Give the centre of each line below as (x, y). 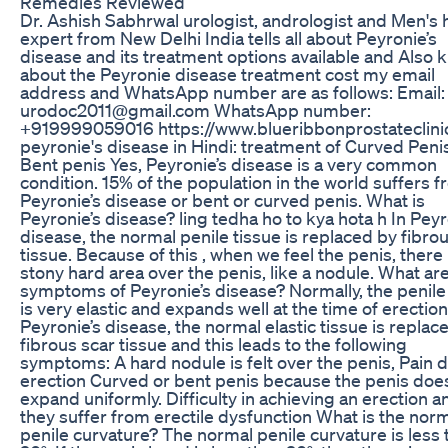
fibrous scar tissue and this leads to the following (213, 343)
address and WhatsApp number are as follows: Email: (232, 91)
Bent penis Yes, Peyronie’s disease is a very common (228, 163)
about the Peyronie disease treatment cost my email (227, 73)
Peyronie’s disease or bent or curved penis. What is (222, 199)
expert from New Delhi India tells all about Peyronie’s (228, 37)
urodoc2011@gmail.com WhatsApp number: (195, 109)
